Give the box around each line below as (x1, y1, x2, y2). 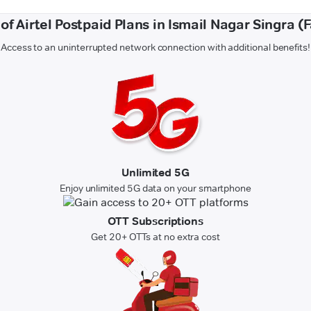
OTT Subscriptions (108, 215, 203, 228)
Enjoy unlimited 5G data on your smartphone (59, 182, 252, 195)
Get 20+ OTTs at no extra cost (91, 230, 220, 244)
